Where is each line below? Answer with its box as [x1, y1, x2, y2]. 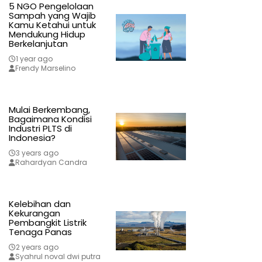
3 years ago [15, 148, 58, 158]
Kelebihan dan [8, 198, 71, 211]
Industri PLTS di [8, 122, 72, 135]
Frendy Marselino [15, 63, 75, 74]
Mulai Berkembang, [8, 104, 90, 116]
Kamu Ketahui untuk [8, 19, 96, 32]
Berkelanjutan [8, 37, 68, 50]
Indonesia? [8, 132, 56, 144]
